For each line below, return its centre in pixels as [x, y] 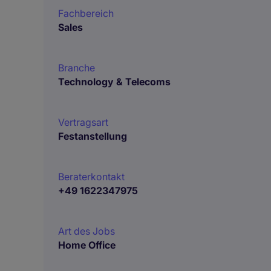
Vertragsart [83, 122]
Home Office [87, 245]
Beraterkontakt [91, 177]
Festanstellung [93, 136]
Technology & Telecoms [114, 82]
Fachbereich [86, 13]
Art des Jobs [87, 231]
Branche [77, 68]
